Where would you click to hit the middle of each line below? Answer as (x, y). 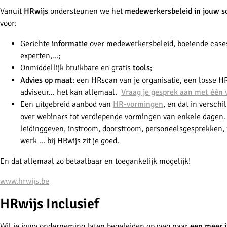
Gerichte (36, 44)
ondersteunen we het (86, 11)
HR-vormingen (138, 105)
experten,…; (40, 56)
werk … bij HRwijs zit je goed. (70, 141)
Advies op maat (46, 80)
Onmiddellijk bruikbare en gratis (77, 68)
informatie (70, 44)
